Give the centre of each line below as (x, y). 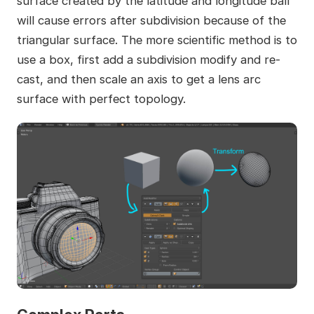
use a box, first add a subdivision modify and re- (148, 60)
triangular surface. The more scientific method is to (157, 40)
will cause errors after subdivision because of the (151, 21)
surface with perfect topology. (101, 99)
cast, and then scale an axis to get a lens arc (138, 80)
